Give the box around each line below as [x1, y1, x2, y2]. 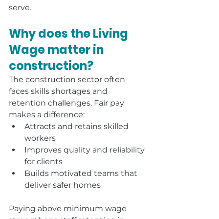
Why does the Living [9, 25, 131, 42]
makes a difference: [9, 110, 85, 119]
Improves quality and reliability [24, 145, 147, 154]
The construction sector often [9, 75, 127, 84]
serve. [9, 3, 31, 12]
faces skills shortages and [9, 87, 109, 96]
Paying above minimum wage [9, 204, 129, 213]
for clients [24, 157, 63, 166]
